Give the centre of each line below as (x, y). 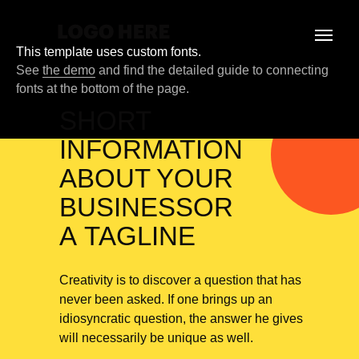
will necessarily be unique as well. (156, 338)
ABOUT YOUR (146, 178)
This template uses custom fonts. (109, 52)
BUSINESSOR (146, 207)
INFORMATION (151, 149)
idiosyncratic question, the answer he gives (181, 319)
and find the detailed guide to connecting (212, 70)
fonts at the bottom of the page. (103, 89)
